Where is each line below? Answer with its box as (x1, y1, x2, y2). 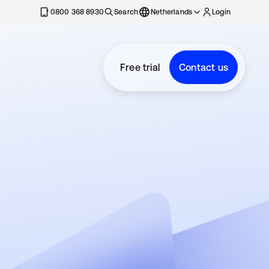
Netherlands (151, 8, 193, 16)
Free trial (120, 62, 160, 73)
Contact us (179, 62, 228, 73)
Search (114, 8, 139, 16)
